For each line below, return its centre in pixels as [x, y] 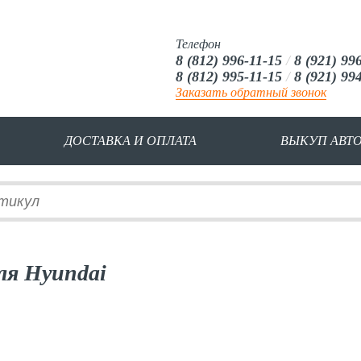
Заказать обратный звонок [251, 92]
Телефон [198, 44]
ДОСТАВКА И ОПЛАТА [130, 141]
